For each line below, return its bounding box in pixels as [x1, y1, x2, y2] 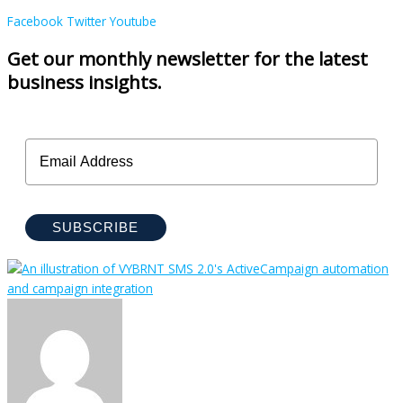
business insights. [7, 69, 162, 95]
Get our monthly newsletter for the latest [7, 46, 368, 72]
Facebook [7, 13, 63, 31]
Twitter [67, 13, 106, 31]
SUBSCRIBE [52, 219, 139, 236]
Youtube [110, 13, 157, 31]
